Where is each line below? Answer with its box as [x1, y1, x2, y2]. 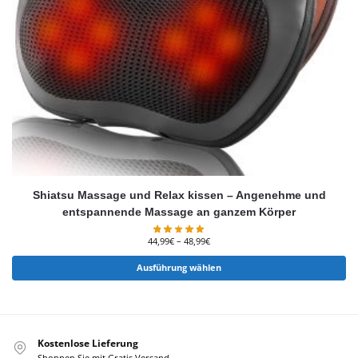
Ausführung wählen [137, 262, 221, 274]
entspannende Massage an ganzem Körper [62, 205, 296, 218]
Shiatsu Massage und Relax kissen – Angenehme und [32, 188, 326, 201]
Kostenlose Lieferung [38, 336, 138, 351]
